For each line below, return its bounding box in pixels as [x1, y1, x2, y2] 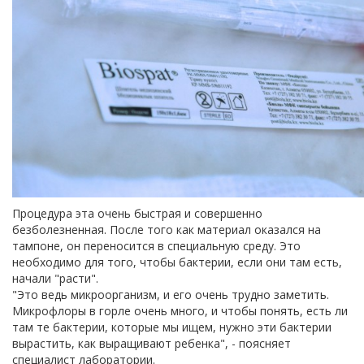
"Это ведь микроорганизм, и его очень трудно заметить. [12, 286, 329, 302]
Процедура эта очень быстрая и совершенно [12, 205, 262, 221]
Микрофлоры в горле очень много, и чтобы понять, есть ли [12, 302, 348, 318]
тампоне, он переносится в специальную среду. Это [12, 237, 301, 253]
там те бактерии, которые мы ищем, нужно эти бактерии [12, 318, 331, 335]
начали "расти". [12, 270, 98, 286]
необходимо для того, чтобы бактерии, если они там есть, [12, 253, 342, 270]
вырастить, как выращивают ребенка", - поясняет [12, 335, 291, 351]
